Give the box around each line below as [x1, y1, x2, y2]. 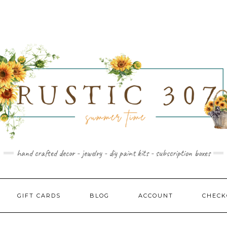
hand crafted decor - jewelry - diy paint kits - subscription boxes [17, 147, 210, 159]
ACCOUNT [138, 192, 173, 199]
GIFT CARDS [17, 192, 61, 199]
